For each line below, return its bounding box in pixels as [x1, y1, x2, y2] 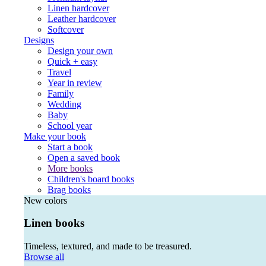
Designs [24, 34, 54, 45]
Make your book [24, 131, 86, 141]
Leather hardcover [47, 13, 116, 24]
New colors [24, 195, 67, 205]
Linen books [24, 217, 84, 230]
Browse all [24, 251, 64, 262]
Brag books [47, 184, 91, 195]
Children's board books [47, 173, 134, 184]
